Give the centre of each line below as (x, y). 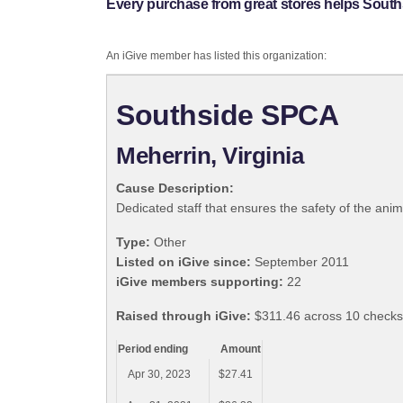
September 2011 (300, 262)
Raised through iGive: (184, 316)
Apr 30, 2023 (159, 375)
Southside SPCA (228, 116)
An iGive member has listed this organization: (216, 56)
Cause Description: (175, 188)
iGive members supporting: (200, 282)
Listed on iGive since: (184, 262)
